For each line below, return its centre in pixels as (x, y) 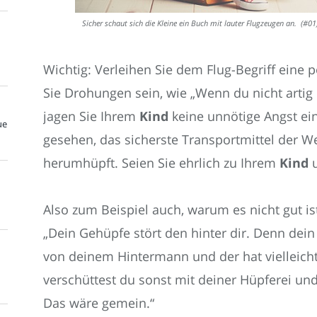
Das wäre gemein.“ (99, 303)
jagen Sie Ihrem (91, 116)
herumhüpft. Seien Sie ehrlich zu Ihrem (160, 162)
